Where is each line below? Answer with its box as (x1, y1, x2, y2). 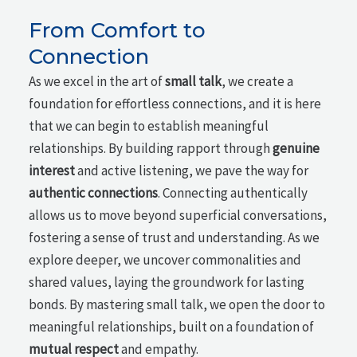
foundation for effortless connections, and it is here (29, 95, 322, 112)
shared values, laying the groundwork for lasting (29, 273, 305, 291)
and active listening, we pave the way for (75, 162, 309, 179)
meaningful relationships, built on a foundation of (29, 318, 315, 335)
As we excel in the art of (29, 73, 166, 90)
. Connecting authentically (158, 184, 308, 202)
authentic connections (29, 184, 159, 202)
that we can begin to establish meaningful (29, 117, 269, 135)
